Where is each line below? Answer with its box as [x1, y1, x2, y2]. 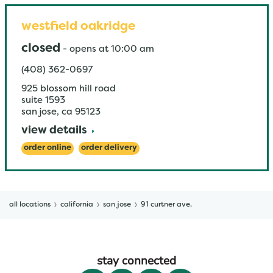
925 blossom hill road [21, 85, 116, 93]
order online [23, 144, 71, 152]
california [60, 201, 93, 208]
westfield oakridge [21, 21, 135, 32]
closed [21, 43, 60, 54]
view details [21, 126, 87, 136]
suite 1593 [21, 96, 65, 105]
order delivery [80, 144, 137, 152]
